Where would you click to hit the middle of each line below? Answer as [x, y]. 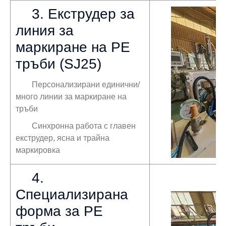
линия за [45, 30]
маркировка [38, 150]
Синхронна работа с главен [84, 126]
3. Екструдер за [83, 14]
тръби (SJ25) [59, 64]
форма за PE [59, 211]
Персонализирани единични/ [86, 84]
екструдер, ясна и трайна [63, 138]
